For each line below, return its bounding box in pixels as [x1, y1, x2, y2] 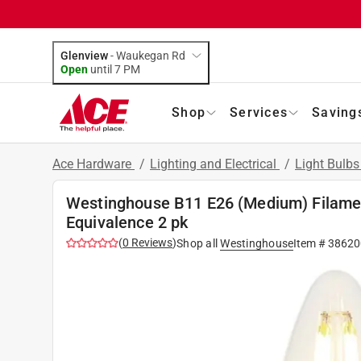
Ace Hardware [52, 156, 135, 172]
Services [230, 104, 288, 120]
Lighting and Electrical [150, 156, 280, 172]
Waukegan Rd [116, 48, 185, 62]
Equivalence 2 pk [66, 212, 189, 232]
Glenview [60, 48, 108, 62]
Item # [293, 236, 329, 250]
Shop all [176, 236, 218, 250]
